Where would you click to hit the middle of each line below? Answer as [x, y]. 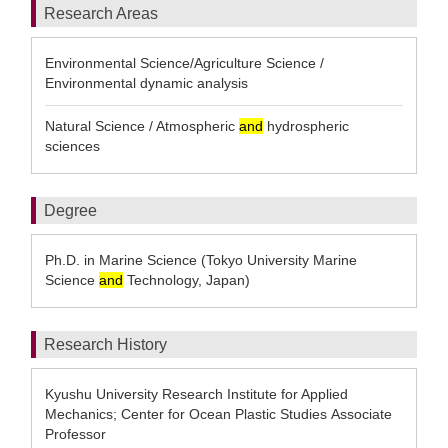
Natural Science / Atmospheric [142, 126]
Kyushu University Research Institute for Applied [196, 394]
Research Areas [101, 13]
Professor [77, 434]
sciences [72, 146]
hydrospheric [306, 126]
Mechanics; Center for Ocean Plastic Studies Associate [218, 414]
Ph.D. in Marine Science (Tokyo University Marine [201, 260]
